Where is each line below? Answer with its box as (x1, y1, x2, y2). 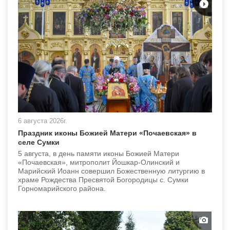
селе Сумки (18, 138, 60, 146)
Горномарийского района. (18, 184, 106, 193)
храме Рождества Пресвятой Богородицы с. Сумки (18, 175, 188, 184)
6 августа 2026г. (18, 117, 67, 125)
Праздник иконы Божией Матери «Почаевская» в (18, 128, 197, 137)
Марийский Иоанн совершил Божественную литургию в (18, 166, 205, 175)
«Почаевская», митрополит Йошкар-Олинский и (18, 158, 180, 166)
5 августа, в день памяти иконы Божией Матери (18, 149, 179, 158)
